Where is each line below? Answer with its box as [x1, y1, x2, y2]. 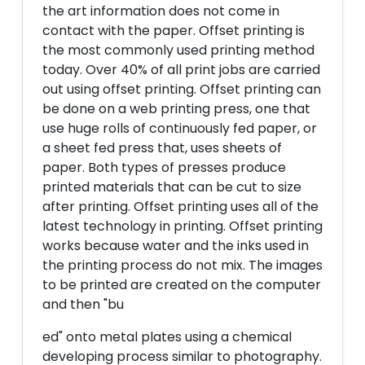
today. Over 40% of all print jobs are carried [42, 60, 320, 79]
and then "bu [42, 295, 124, 314]
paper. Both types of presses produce [42, 158, 286, 177]
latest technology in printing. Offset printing [42, 217, 323, 235]
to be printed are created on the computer [42, 275, 321, 294]
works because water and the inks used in [42, 236, 309, 255]
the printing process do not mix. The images [42, 256, 323, 275]
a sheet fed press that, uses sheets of [42, 139, 282, 157]
